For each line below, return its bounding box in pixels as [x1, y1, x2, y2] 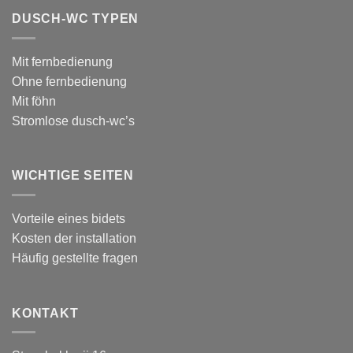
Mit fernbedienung [12, 54, 113, 69]
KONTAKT [12, 306, 79, 320]
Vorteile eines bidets [12, 212, 125, 225]
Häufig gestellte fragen [12, 251, 138, 265]
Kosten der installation [12, 232, 136, 245]
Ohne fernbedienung [12, 74, 127, 88]
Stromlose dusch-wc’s [12, 113, 135, 128]
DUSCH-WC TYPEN [12, 12, 139, 26]
